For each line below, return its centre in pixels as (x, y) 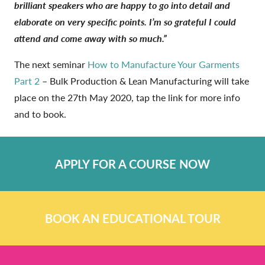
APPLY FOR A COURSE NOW (132, 164)
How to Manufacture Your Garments (164, 64)
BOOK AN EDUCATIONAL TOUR (132, 218)
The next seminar (51, 64)
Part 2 (27, 80)
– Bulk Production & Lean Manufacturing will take (144, 80)
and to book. (40, 114)
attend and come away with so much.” (91, 38)
